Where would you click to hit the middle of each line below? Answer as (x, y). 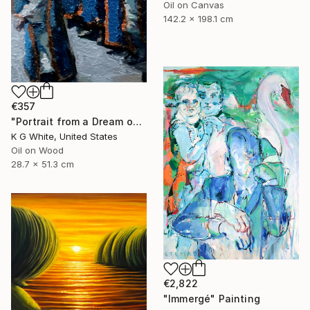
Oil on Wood (37, 151)
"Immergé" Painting (212, 298)
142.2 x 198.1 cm (198, 19)
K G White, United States (64, 137)
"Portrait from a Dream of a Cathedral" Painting (137, 122)
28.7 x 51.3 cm (43, 164)
